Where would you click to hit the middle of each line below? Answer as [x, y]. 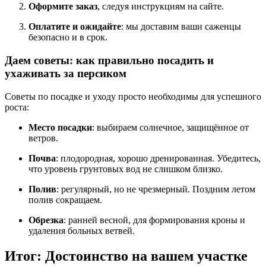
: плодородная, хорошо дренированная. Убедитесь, [158, 158]
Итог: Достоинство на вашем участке [126, 256]
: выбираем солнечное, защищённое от [170, 127]
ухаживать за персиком [66, 74]
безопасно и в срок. [68, 37]
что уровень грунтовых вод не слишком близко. [126, 169]
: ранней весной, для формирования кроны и [154, 220]
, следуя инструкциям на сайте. [161, 7]
